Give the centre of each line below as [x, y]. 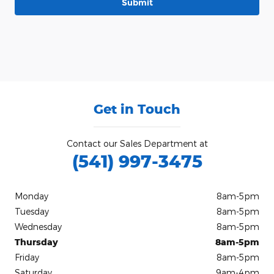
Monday [31, 196]
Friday [27, 257]
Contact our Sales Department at [137, 144]
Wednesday [38, 227]
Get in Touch [137, 109]
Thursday [36, 242]
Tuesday [32, 212]
